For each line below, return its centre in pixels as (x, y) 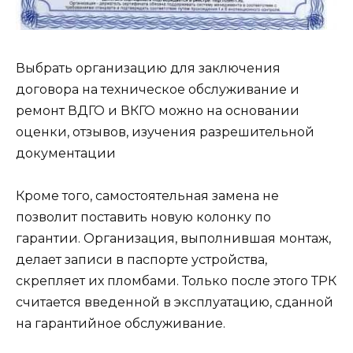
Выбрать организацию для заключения (148, 68)
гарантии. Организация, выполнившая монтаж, (173, 239)
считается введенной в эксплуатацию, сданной (175, 303)
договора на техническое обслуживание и (158, 89)
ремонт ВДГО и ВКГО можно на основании (158, 110)
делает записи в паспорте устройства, (141, 260)
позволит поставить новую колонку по (143, 217)
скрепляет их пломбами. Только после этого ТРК (176, 281)
